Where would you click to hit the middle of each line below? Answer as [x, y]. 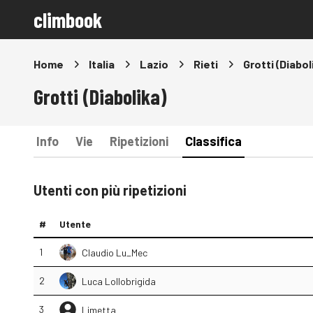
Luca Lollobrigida [119, 281]
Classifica [213, 141]
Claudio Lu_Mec [115, 252]
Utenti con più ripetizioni [110, 190]
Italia [102, 64]
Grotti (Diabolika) [100, 96]
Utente [75, 224]
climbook [68, 20]
